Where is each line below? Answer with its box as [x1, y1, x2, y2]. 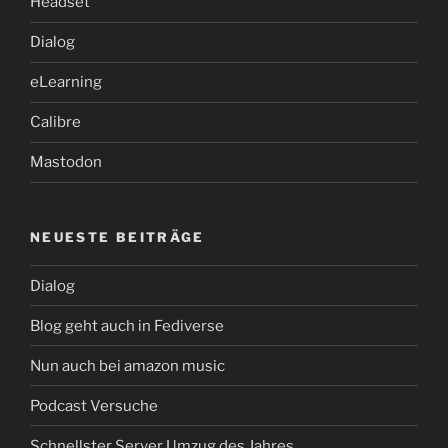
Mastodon [30, 153, 102, 172]
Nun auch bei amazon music [30, 356, 225, 375]
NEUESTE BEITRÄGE [30, 228, 205, 245]
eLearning [30, 73, 102, 92]
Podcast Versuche [30, 396, 158, 415]
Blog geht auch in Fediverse [30, 316, 224, 335]
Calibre [30, 113, 81, 132]
